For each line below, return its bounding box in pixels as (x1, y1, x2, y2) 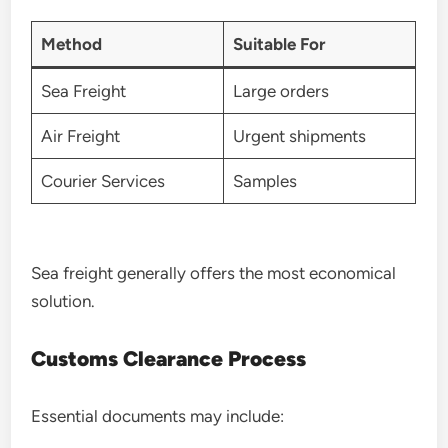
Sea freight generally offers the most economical (31, 263, 397, 283)
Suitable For (232, 33, 325, 54)
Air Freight (40, 125, 120, 146)
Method (40, 33, 102, 54)
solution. (31, 291, 96, 311)
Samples (232, 170, 297, 191)
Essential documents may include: (31, 406, 285, 426)
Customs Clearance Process (31, 346, 307, 371)
